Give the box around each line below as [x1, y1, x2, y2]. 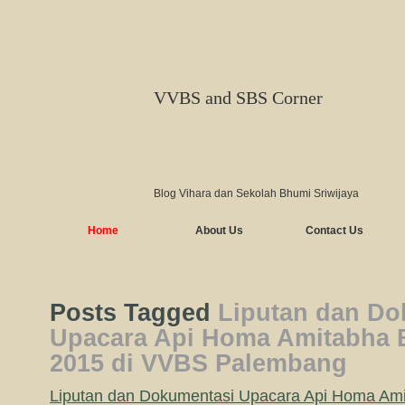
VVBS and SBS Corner [154, 88, 323, 108]
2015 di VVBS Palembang [50, 350, 347, 377]
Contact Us [306, 224, 363, 237]
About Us [194, 224, 243, 237]
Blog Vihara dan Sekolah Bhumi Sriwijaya [154, 187, 359, 200]
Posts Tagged [50, 299, 218, 326]
